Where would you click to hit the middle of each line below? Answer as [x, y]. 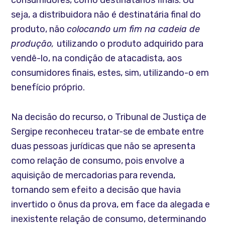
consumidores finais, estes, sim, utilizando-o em [110, 73]
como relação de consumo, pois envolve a [98, 160]
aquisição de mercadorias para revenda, [93, 175]
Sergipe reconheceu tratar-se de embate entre [108, 131]
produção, [34, 43]
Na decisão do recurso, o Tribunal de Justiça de [109, 117]
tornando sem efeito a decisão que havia [96, 190]
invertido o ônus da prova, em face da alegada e [111, 204]
